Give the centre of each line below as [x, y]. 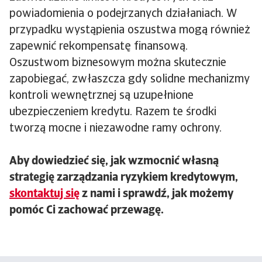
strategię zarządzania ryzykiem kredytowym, [124, 178]
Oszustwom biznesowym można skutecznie [118, 63]
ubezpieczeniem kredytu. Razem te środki [113, 112]
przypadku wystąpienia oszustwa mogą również [130, 30]
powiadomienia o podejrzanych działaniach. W [123, 14]
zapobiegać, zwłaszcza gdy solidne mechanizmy [130, 80]
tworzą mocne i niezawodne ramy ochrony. [116, 129]
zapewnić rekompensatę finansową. [99, 47]
